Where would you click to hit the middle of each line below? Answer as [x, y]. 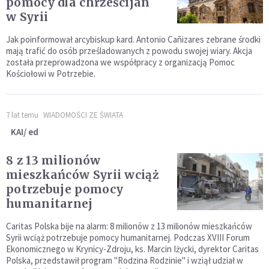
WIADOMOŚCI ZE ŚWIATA [83, 115]
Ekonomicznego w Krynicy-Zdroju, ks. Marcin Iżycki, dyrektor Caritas [132, 249]
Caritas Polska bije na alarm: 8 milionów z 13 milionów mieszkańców [129, 226]
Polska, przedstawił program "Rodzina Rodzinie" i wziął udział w [125, 261]
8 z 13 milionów [53, 161]
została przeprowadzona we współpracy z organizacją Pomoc [120, 62]
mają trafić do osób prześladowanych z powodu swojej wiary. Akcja [129, 51]
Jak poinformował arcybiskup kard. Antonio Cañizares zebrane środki [133, 40]
